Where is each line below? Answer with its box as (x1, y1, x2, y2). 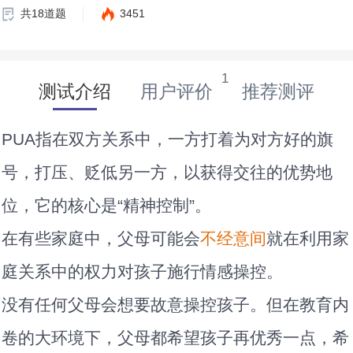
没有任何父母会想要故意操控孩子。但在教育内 (2, 295, 350, 314)
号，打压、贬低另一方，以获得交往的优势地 (2, 162, 333, 181)
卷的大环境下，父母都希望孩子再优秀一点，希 (2, 328, 350, 347)
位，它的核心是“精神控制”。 (2, 195, 212, 214)
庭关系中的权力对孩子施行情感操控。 (2, 262, 284, 281)
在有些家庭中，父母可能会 (2, 229, 201, 247)
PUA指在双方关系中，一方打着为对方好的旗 (2, 129, 334, 148)
